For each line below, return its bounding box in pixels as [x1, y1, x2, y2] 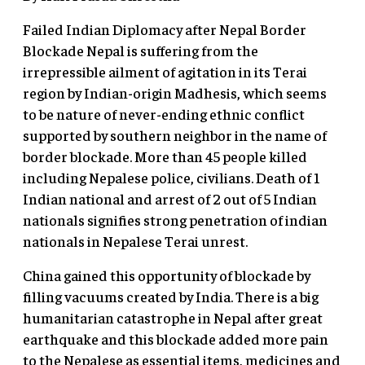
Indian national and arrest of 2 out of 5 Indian [23, 189, 317, 209]
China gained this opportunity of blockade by [23, 266, 310, 285]
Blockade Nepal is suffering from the [23, 41, 258, 60]
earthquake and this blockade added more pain [23, 329, 328, 349]
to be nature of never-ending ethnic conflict [23, 104, 305, 124]
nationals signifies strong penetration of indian [23, 210, 328, 230]
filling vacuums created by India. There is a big [23, 287, 319, 306]
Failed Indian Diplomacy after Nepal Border [23, 20, 306, 39]
